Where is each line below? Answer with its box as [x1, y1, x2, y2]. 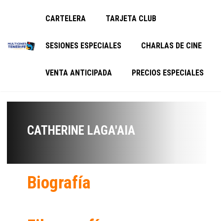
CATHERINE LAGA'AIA [27, 123, 135, 138]
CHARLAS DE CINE [141, 41, 202, 50]
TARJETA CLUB [106, 14, 157, 23]
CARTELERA [45, 14, 86, 23]
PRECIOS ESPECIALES [132, 68, 204, 77]
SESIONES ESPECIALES [45, 41, 122, 50]
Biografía [27, 173, 91, 193]
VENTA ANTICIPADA [45, 68, 112, 77]
